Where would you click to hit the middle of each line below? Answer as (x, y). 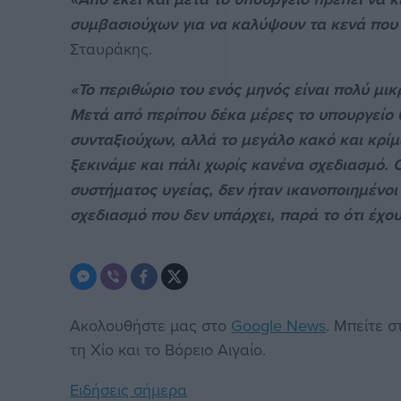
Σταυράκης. (111, 49)
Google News (279, 326)
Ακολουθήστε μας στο (151, 326)
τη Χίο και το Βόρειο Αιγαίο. (168, 350)
